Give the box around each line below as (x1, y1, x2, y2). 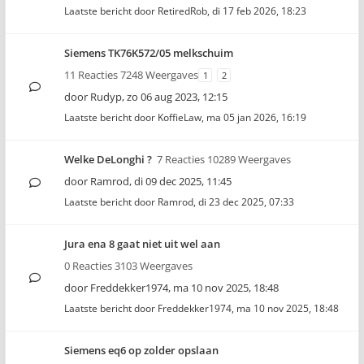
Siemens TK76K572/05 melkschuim (64, 45, 233, 60)
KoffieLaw (158, 110, 201, 124)
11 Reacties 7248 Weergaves (64, 67, 198, 82)
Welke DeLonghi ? (64, 152, 152, 167)
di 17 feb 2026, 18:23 (212, 4, 306, 18)
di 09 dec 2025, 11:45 (134, 174, 232, 188)
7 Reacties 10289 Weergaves (157, 152, 291, 167)
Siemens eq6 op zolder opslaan (64, 343, 219, 357)
